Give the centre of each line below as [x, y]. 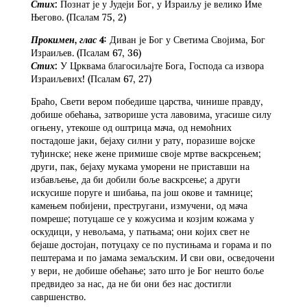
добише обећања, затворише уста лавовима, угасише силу [151, 114]
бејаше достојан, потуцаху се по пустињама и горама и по [151, 244]
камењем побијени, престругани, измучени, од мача [139, 205]
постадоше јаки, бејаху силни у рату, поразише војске [143, 140]
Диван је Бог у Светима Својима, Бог [186, 39]
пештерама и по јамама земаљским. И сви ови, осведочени [152, 257]
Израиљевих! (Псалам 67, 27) [91, 78]
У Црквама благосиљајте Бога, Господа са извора [160, 65]
